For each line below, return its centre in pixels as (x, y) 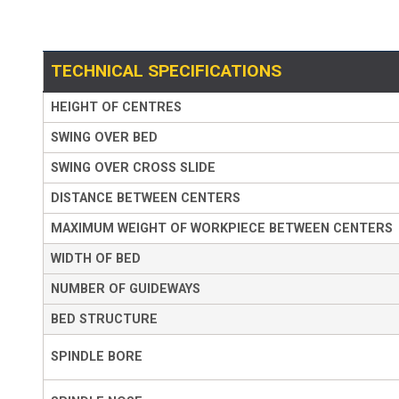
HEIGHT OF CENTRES (116, 107)
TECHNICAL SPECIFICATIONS (166, 70)
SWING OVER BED (104, 137)
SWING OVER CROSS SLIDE (133, 167)
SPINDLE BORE (97, 356)
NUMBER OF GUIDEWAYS (126, 289)
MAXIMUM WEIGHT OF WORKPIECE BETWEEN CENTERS (222, 228)
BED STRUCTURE (104, 319)
